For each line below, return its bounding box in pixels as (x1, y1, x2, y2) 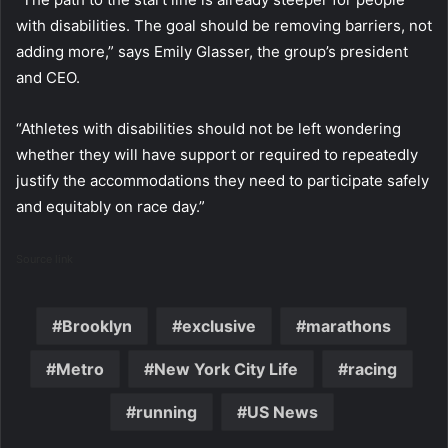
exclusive (182, 316, 256, 337)
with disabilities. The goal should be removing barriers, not (16, 16, 432, 36)
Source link (16, 252, 73, 267)
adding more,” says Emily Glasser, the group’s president (16, 42, 408, 62)
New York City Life (154, 359, 298, 380)
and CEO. (16, 68, 80, 88)
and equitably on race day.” (16, 197, 205, 217)
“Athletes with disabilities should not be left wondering (16, 119, 401, 139)
